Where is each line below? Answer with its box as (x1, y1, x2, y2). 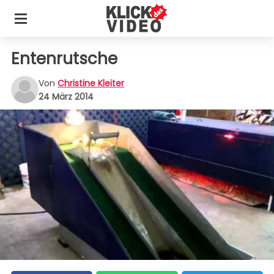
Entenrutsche (11, 48, 117, 70)
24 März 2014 (39, 90, 94, 103)
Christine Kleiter (57, 76, 124, 89)
